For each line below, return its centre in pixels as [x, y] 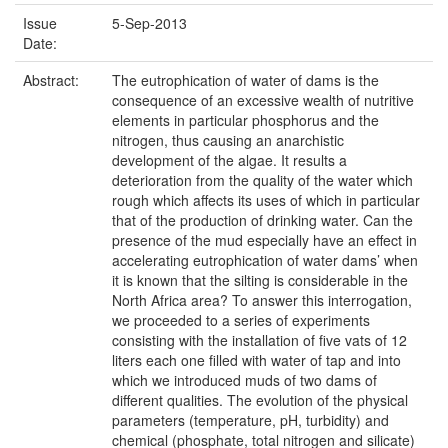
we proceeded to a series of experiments [241, 320]
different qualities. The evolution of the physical [260, 400]
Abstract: [53, 80]
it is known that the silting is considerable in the [260, 280]
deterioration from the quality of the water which [262, 180]
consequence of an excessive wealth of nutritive [263, 100]
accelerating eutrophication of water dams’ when [265, 260]
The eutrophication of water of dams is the [245, 80]
